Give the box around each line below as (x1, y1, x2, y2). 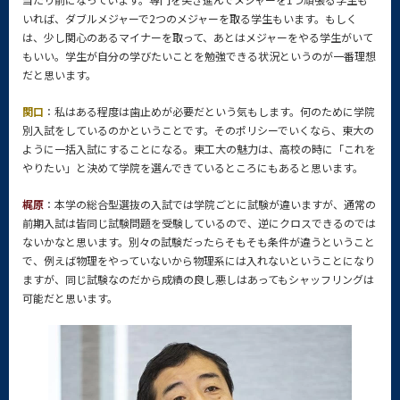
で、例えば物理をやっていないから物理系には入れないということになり (22, 253, 375, 268)
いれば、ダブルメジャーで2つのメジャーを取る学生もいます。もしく (22, 11, 357, 26)
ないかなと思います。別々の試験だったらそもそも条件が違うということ (22, 234, 375, 249)
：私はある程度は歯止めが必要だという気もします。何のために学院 (44, 104, 375, 119)
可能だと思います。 (22, 290, 118, 305)
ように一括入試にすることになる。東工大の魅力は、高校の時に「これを (22, 141, 376, 156)
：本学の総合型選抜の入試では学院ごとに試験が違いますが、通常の (44, 196, 376, 212)
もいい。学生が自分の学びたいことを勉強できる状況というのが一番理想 (22, 48, 376, 63)
